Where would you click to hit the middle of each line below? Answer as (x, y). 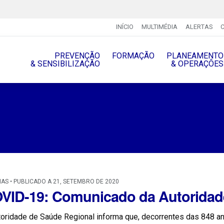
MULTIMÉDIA (159, 27)
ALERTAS (199, 27)
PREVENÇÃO (77, 55)
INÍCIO (124, 27)
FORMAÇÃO (133, 55)
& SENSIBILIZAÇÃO (65, 63)
